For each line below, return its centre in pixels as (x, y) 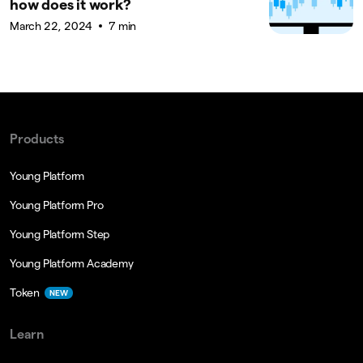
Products (37, 139)
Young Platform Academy (72, 264)
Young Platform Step (60, 235)
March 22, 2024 (51, 26)
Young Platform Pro (57, 205)
